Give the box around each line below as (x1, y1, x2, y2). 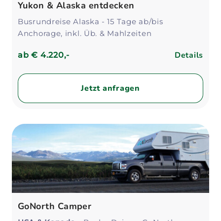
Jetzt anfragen (81, 83, 140, 94)
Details (174, 50, 203, 61)
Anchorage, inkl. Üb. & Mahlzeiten (18, 29, 152, 38)
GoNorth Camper (18, 200, 92, 212)
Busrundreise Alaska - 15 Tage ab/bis (18, 17, 163, 26)
